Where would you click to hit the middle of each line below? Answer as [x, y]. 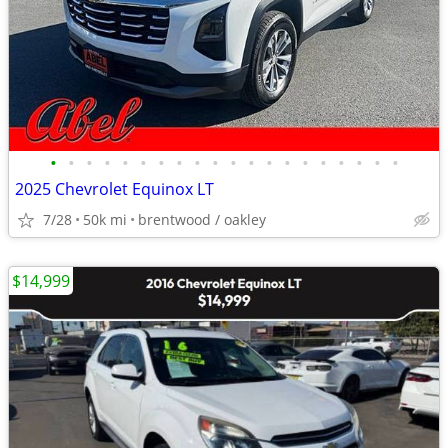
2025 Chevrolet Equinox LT [114, 189]
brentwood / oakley [202, 219]
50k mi [105, 219]
